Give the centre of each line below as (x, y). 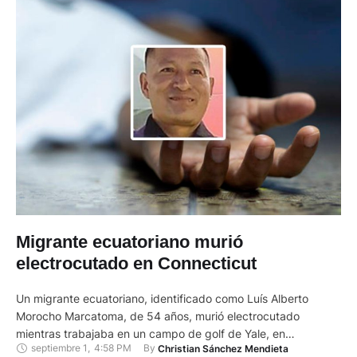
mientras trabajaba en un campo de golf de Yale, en (151, 333)
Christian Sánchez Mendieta (223, 348)
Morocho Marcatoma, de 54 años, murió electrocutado (158, 316)
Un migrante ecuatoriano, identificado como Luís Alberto (162, 298)
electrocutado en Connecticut (136, 263)
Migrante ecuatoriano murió (129, 241)
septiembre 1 (59, 348)
